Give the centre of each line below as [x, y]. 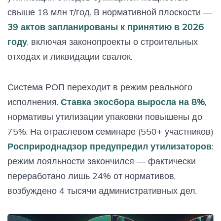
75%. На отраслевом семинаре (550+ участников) [110, 131]
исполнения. [34, 102]
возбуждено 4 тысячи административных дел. [102, 190]
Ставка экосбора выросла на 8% [133, 102]
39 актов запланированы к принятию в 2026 [106, 27]
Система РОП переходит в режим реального [100, 87]
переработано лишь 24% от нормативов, [92, 176]
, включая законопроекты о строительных [112, 41]
